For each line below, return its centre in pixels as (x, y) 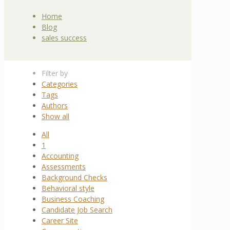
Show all (55, 116)
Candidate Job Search (77, 209)
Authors (55, 105)
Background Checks (74, 177)
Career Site (60, 220)
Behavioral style (68, 188)
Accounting (60, 156)
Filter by (55, 73)
